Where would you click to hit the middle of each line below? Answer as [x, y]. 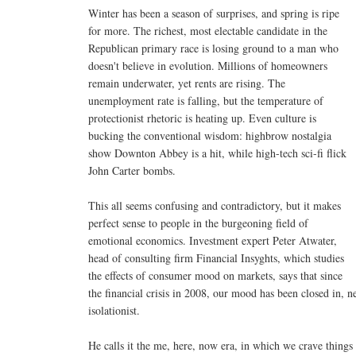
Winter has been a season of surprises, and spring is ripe [214, 13]
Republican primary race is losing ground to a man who [213, 48]
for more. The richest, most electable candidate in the [208, 30]
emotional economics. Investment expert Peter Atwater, [213, 240]
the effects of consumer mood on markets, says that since [215, 275]
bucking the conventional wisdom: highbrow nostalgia [210, 135]
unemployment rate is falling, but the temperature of [206, 100]
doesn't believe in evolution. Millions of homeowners [208, 65]
